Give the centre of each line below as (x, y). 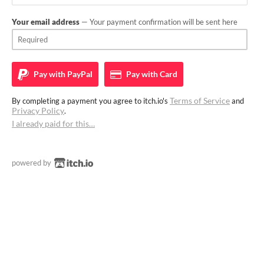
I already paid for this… (53, 123)
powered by (32, 162)
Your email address (46, 22)
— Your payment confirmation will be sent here (159, 22)
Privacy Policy (38, 110)
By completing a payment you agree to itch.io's (91, 100)
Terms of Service (200, 100)
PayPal (79, 74)
